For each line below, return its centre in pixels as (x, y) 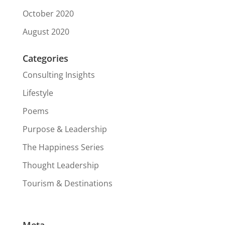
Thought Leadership (61, 165)
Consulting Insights (59, 75)
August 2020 (46, 32)
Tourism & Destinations (67, 184)
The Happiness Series (63, 147)
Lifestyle (38, 93)
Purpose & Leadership (65, 129)
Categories (45, 59)
